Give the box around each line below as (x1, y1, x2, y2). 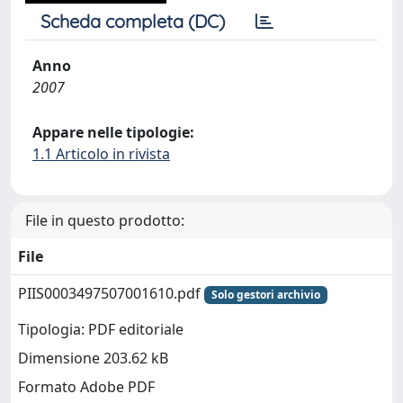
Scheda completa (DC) (40, 10, 225, 32)
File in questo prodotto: (25, 210, 184, 230)
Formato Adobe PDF (18, 377, 155, 398)
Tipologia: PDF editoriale (18, 319, 184, 340)
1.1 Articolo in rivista (32, 144, 170, 164)
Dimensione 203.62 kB (18, 348, 168, 369)
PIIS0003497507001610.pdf (18, 283, 204, 303)
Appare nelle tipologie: (32, 122, 194, 142)
